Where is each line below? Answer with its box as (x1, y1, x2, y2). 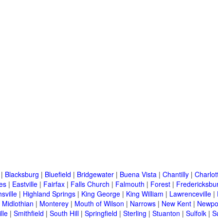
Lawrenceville (169, 189, 211, 199)
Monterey (39, 199, 69, 209)
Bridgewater (77, 169, 114, 180)
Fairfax (43, 179, 65, 189)
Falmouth (115, 179, 145, 189)
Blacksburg (5, 169, 39, 180)
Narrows (130, 199, 156, 209)
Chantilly (163, 169, 189, 180)
